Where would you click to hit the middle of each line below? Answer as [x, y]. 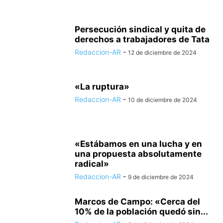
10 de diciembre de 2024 [163, 100]
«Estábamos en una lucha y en [138, 144]
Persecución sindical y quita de [140, 29]
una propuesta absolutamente [138, 154]
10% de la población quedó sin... [141, 212]
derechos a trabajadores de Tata [142, 39]
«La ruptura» [102, 87]
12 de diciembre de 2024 [162, 53]
